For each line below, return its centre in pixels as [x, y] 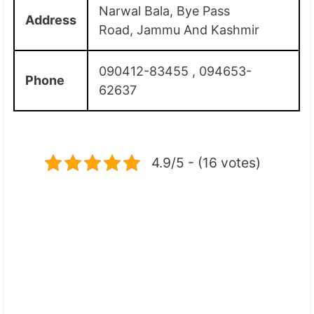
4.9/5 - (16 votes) [206, 162]
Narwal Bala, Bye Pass [165, 11]
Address [51, 20]
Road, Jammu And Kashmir [179, 29]
